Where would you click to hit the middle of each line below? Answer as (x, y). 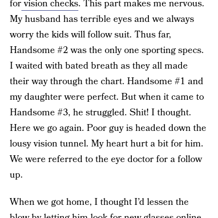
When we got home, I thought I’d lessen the (99, 202)
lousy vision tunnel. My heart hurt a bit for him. (107, 144)
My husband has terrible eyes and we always (102, 19)
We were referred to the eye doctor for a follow (106, 159)
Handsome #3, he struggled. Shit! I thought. (100, 113)
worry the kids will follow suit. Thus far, (91, 35)
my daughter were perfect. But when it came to (107, 97)
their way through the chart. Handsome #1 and (107, 82)
